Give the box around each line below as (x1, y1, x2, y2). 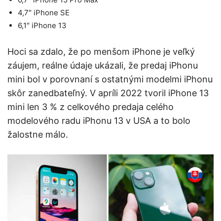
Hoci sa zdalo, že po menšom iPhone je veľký (7, 46, 195, 57)
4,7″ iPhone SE (18, 7, 70, 17)
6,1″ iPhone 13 (18, 20, 67, 30)
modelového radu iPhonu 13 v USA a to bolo (7, 115, 190, 126)
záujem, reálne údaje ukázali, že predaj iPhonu (7, 60, 198, 71)
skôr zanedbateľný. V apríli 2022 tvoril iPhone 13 (7, 87, 209, 98)
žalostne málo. (7, 129, 68, 140)
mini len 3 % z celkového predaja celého (7, 101, 174, 112)
